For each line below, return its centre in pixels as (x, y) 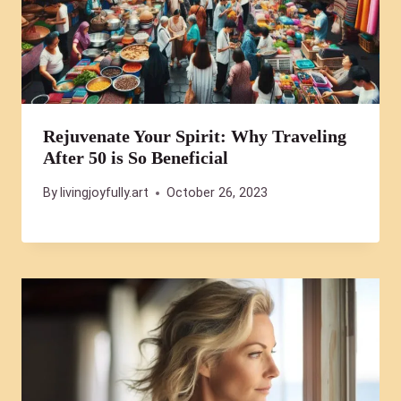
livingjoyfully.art (105, 193)
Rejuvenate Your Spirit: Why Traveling (195, 136)
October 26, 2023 (218, 193)
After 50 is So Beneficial (136, 157)
